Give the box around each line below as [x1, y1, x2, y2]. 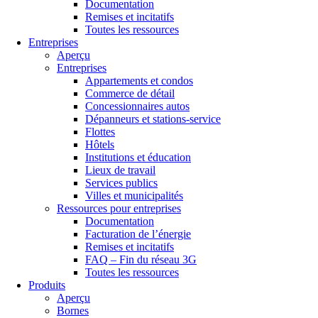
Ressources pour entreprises [57, 202, 181, 214]
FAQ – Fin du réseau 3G [85, 253, 197, 265]
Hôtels [85, 138, 114, 150]
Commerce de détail [85, 87, 175, 99]
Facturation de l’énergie [85, 227, 191, 240]
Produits [28, 278, 65, 291]
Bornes [57, 304, 89, 317]
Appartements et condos [85, 74, 193, 87]
